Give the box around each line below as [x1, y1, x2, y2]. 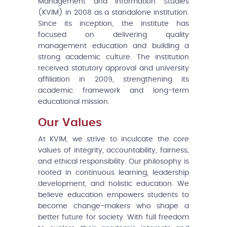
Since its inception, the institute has [38, 20, 189, 27]
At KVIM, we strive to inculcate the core [38, 135, 189, 143]
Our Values [38, 117, 102, 128]
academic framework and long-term [38, 87, 189, 94]
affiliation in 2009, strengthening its [38, 75, 189, 83]
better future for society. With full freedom [38, 213, 189, 221]
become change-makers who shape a [38, 202, 189, 210]
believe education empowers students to [38, 191, 189, 199]
